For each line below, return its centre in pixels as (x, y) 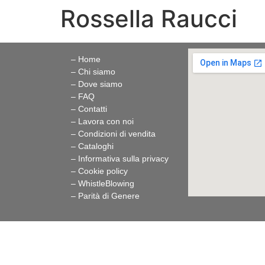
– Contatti (89, 109)
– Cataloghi (92, 146)
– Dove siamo (97, 84)
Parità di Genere (109, 196)
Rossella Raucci (149, 19)
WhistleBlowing (106, 183)
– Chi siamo (93, 72)
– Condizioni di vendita (113, 134)
